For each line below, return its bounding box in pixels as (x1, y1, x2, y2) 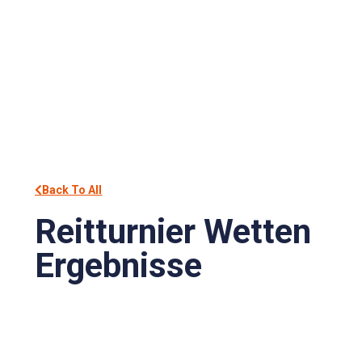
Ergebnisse (35, 246, 203, 286)
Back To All (42, 183, 103, 197)
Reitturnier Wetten (35, 212, 312, 252)
